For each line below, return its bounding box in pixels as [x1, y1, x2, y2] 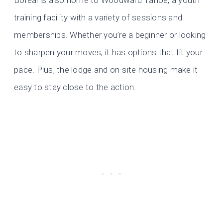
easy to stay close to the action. [14, 82, 136, 92]
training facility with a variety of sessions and [14, 12, 183, 22]
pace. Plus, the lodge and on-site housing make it [14, 64, 198, 75]
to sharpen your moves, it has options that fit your [14, 47, 203, 57]
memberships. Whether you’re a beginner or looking [14, 29, 206, 40]
